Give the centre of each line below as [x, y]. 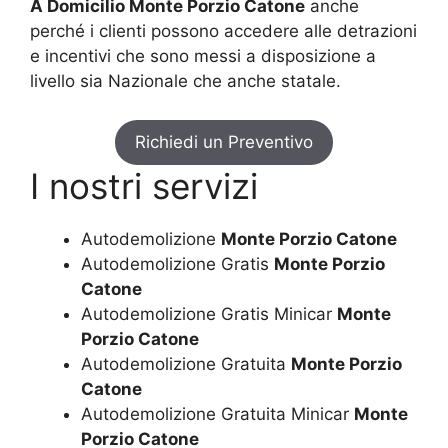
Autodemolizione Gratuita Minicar [217, 413]
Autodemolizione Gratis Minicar [209, 313]
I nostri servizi [144, 185]
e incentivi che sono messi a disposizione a [203, 56]
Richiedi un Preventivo [224, 141]
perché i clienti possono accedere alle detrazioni [223, 31]
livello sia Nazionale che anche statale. [185, 81]
